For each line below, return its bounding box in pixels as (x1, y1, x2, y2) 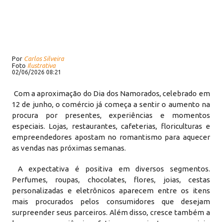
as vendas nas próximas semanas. (12, 144, 126, 152)
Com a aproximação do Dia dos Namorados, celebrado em (12, 89, 210, 98)
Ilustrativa (27, 62, 56, 69)
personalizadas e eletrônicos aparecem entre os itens (12, 186, 210, 195)
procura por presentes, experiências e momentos (12, 111, 210, 119)
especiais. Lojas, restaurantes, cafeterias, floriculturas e (12, 122, 210, 130)
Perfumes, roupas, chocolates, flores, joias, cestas (12, 175, 210, 184)
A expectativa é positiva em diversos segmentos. (12, 165, 210, 173)
